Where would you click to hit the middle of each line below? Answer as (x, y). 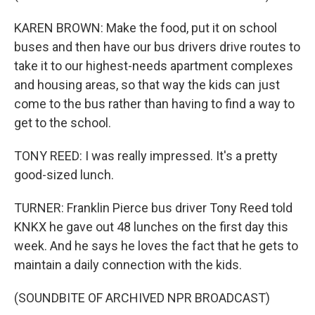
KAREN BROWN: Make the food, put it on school (146, 27)
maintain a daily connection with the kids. (128, 264)
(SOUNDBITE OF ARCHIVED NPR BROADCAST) (142, 297)
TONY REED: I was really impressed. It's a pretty (146, 155)
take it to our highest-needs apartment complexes (154, 65)
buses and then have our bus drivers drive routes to (157, 46)
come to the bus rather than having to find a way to (154, 103)
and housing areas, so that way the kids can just (147, 84)
